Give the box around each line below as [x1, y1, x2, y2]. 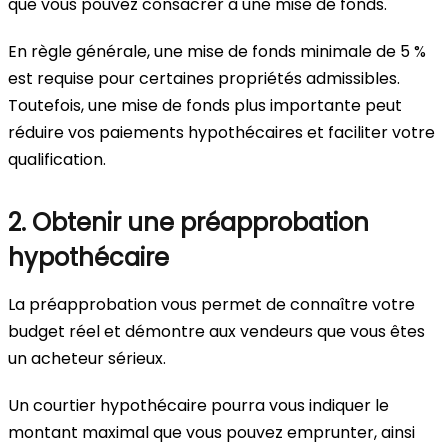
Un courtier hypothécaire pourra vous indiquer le [8, 394, 389, 418]
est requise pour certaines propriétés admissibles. [8, 67, 400, 91]
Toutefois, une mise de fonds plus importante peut [8, 94, 402, 118]
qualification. [8, 148, 106, 172]
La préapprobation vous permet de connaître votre [8, 293, 415, 317]
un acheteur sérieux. [8, 347, 166, 371]
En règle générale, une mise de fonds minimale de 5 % [8, 40, 426, 64]
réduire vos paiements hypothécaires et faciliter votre [8, 121, 435, 145]
